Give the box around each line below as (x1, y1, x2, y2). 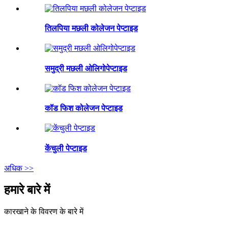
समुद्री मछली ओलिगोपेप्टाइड (45, 64, 127, 73)
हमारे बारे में (4, 183, 50, 196)
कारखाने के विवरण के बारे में (4, 207, 83, 216)
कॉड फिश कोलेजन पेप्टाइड (45, 104, 123, 113)
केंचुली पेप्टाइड (45, 144, 87, 153)
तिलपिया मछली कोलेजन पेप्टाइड (45, 24, 138, 33)
